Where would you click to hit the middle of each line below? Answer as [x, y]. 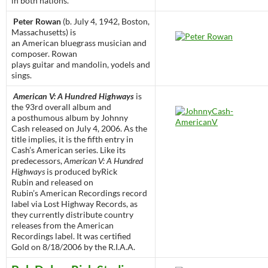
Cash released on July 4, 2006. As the [79, 129]
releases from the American [63, 226]
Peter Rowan [37, 22]
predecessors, [38, 161]
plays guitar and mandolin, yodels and [81, 65]
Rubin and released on [52, 182]
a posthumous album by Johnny [70, 118]
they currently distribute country [72, 215]
